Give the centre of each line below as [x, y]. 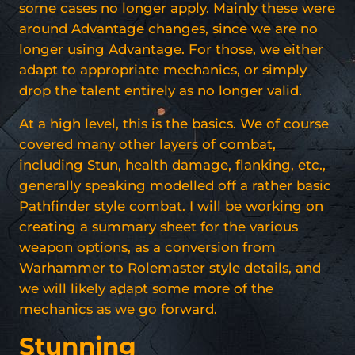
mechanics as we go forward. [118, 309]
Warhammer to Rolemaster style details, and [170, 267]
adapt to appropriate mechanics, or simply [163, 69]
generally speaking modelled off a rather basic [175, 185]
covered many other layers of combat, [147, 144]
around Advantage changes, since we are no [168, 28]
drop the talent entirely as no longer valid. [160, 90]
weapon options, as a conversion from [147, 247]
